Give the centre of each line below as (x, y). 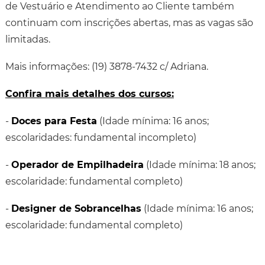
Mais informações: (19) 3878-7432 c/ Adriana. (106, 67)
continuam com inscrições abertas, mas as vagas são (129, 23)
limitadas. (28, 39)
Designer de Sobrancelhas (76, 209)
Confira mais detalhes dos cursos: (89, 94)
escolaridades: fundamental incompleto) (101, 138)
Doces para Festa (54, 121)
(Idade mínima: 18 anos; (199, 165)
